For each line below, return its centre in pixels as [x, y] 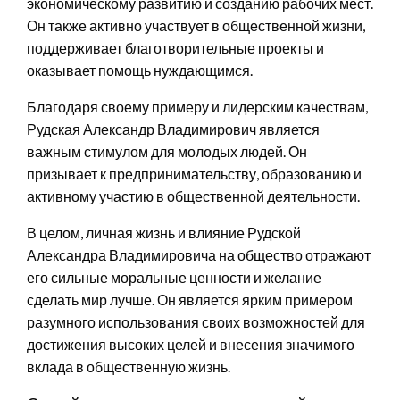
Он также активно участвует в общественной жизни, [196, 25]
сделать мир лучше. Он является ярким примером [190, 299]
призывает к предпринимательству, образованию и [194, 173]
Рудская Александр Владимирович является [173, 129]
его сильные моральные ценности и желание [174, 277]
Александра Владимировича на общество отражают [199, 254]
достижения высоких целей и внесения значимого [191, 344]
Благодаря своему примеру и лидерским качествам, [197, 106]
